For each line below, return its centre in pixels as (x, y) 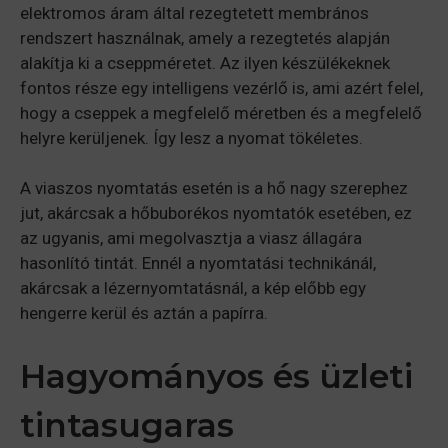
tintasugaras (127, 424)
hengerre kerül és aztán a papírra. (144, 313)
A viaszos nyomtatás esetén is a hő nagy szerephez (214, 188)
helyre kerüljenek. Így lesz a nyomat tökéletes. (191, 137)
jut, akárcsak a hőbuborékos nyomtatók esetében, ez (216, 213)
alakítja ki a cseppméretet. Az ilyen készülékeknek (205, 62)
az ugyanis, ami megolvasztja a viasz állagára (191, 238)
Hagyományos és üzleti (216, 375)
